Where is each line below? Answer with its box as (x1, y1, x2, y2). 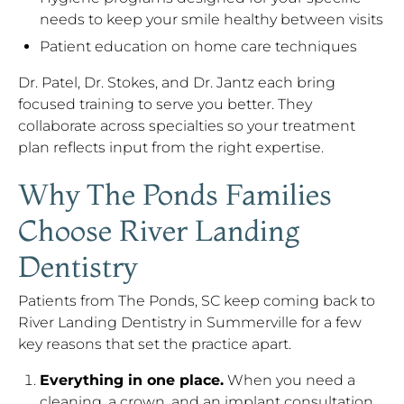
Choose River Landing (18, 213, 299, 248)
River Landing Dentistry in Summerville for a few (18, 314, 362, 331)
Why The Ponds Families (18, 177, 332, 212)
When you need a (224, 372, 355, 389)
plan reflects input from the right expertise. (18, 139, 324, 156)
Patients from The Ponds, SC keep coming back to (18, 292, 375, 309)
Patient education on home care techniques (40, 38, 357, 55)
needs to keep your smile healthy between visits (40, 11, 383, 28)
